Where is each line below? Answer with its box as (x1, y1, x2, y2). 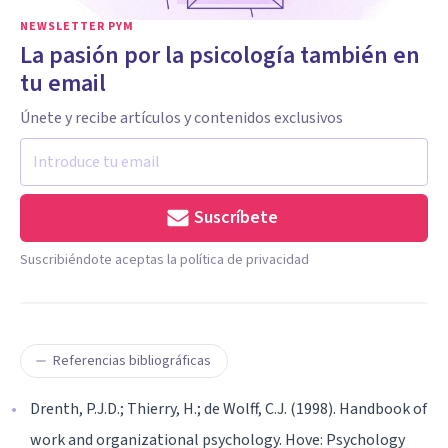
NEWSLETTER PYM (20, 18, 134, 35)
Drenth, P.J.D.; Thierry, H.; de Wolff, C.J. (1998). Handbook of (30, 398, 427, 420)
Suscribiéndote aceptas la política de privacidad (20, 250, 309, 270)
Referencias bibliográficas (53, 351, 211, 371)
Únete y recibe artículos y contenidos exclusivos (20, 107, 343, 129)
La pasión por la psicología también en (20, 38, 420, 73)
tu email (20, 66, 106, 101)
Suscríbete (194, 205, 278, 230)
